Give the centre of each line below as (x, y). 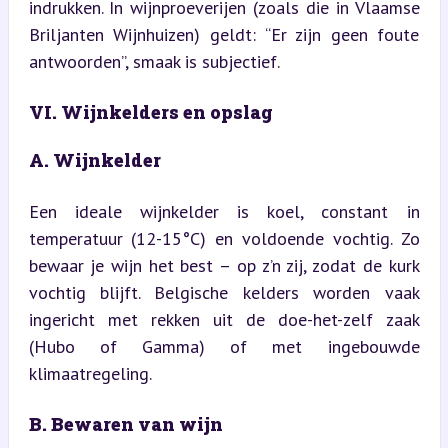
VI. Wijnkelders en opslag (150, 111)
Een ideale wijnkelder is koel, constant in (224, 211)
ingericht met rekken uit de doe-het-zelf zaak (224, 319)
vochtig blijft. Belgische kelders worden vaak (224, 292)
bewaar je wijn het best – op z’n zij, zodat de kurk (224, 265)
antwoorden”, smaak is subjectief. (154, 61)
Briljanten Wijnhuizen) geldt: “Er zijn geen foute (224, 34)
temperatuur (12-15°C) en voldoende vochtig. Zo (224, 238)
